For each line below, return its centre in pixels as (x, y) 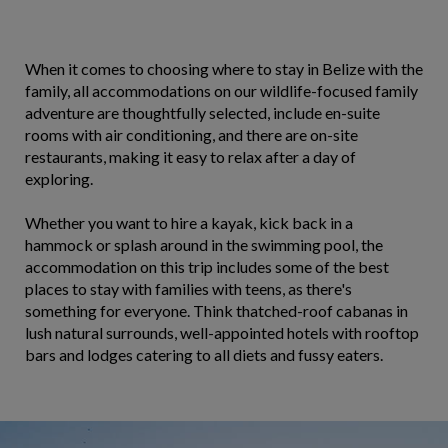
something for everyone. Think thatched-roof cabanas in (216, 310)
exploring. (59, 178)
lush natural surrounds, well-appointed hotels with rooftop (222, 332)
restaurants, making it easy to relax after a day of (190, 156)
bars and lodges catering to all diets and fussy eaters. (204, 354)
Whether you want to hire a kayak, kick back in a (189, 222)
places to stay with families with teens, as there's (188, 288)
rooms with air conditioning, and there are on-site (191, 134)
